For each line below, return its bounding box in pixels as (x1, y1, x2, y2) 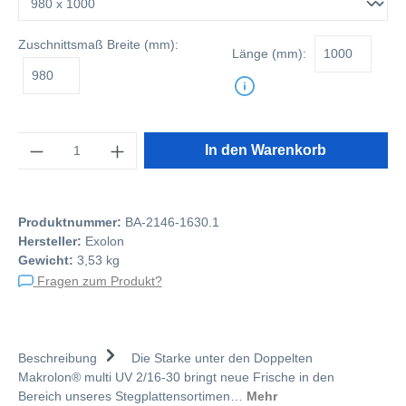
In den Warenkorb (205, 142, 327, 158)
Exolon (85, 234, 124, 248)
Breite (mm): (103, 37, 179, 52)
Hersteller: (18, 234, 82, 248)
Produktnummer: (18, 215, 125, 229)
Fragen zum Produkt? (33, 273, 162, 288)
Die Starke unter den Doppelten (124, 350, 313, 365)
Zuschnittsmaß (18, 37, 103, 52)
